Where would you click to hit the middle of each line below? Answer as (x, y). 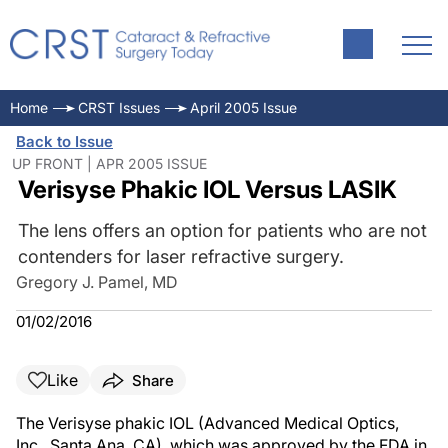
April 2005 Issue (243, 107)
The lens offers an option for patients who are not (222, 230)
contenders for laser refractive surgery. (180, 256)
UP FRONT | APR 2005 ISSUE (109, 163)
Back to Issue (64, 141)
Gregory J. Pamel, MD (97, 282)
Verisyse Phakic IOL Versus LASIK (207, 189)
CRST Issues (119, 107)
